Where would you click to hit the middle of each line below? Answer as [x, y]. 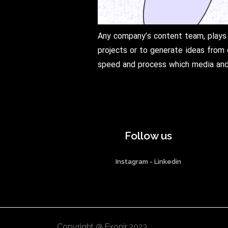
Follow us [149, 136]
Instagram [132, 162]
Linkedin [168, 162]
